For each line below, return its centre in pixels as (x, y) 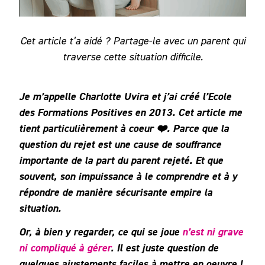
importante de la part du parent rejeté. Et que (121, 160)
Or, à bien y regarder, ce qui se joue (101, 232)
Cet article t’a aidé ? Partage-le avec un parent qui (132, 40)
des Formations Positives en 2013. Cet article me (130, 112)
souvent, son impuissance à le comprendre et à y (128, 176)
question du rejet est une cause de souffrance (120, 144)
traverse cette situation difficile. (132, 56)
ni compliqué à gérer (65, 248)
